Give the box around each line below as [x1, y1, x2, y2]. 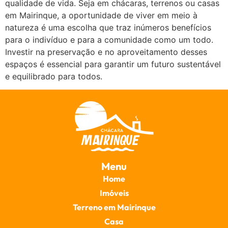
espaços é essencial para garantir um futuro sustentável [5, 59, 221, 70]
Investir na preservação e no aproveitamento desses [5, 47, 207, 58]
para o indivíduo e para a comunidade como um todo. [5, 35, 213, 45]
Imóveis [99, 188, 129, 198]
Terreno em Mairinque [72, 202, 156, 213]
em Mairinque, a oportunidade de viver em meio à [5, 10, 197, 21]
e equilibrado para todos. [5, 71, 102, 82]
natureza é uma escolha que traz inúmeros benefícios [5, 22, 211, 33]
